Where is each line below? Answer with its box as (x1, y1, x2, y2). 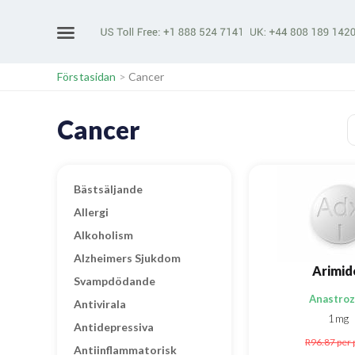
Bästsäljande (74, 182, 143, 196)
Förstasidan (57, 70, 116, 83)
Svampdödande (74, 274, 155, 288)
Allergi (74, 205, 109, 219)
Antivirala (74, 297, 126, 311)
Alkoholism (74, 228, 133, 242)
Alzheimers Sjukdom (74, 251, 181, 265)
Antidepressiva (74, 320, 154, 334)
